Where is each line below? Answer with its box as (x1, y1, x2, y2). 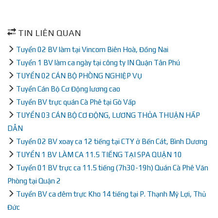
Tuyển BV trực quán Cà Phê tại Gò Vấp (16, 97, 136, 106)
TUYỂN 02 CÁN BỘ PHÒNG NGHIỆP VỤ (16, 71, 142, 80)
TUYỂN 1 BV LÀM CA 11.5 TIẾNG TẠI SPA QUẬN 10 (16, 150, 182, 159)
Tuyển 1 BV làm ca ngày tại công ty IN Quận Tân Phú (16, 58, 180, 67)
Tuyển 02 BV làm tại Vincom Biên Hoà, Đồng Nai (16, 45, 168, 54)
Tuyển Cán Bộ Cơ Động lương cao (16, 84, 120, 93)
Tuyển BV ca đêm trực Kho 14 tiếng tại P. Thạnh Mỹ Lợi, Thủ (16, 189, 206, 198)
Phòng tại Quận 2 (7, 176, 61, 185)
